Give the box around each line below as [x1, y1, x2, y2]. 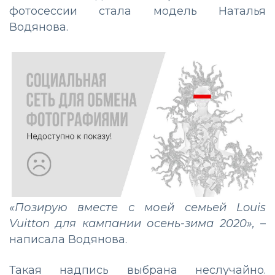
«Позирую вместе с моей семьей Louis [9, 201, 266, 215]
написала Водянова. [9, 233, 127, 247]
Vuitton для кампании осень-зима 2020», [9, 217, 255, 231]
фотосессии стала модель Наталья [9, 4, 266, 18]
